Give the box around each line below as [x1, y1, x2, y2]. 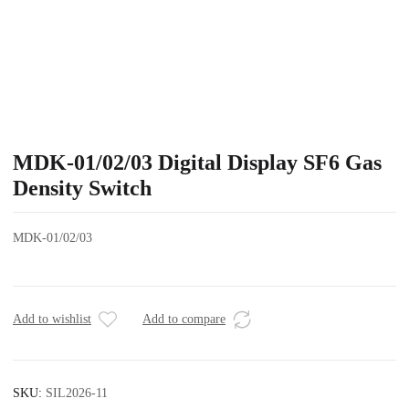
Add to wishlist [13, 312, 91, 326]
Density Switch [13, 176, 152, 200]
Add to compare [142, 312, 225, 326]
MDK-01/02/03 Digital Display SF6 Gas [13, 151, 382, 174]
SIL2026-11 [46, 386, 108, 400]
